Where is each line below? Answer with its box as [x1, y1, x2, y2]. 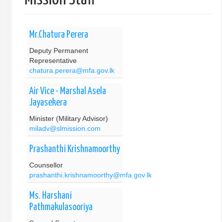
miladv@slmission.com [29, 124, 101, 132]
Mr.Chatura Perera [29, 30, 88, 40]
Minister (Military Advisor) [29, 114, 108, 122]
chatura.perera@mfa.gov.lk [29, 66, 114, 74]
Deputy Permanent [29, 47, 88, 55]
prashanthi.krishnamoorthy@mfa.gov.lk [29, 171, 152, 179]
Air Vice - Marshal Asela [29, 87, 106, 96]
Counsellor [29, 161, 63, 169]
